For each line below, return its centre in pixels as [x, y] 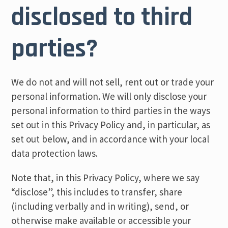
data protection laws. [55, 153]
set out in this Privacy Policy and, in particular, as [111, 125]
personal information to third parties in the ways [111, 110]
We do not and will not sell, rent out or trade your [113, 82]
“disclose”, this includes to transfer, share [97, 192]
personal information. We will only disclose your [109, 96]
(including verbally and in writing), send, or [100, 206]
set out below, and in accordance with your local [110, 139]
